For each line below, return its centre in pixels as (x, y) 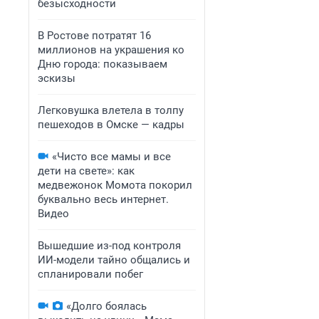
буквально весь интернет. (103, 199)
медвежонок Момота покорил (115, 185)
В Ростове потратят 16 (94, 36)
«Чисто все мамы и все (111, 157)
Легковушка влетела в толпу (111, 110)
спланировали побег (90, 274)
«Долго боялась (106, 306)
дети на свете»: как (86, 171)
